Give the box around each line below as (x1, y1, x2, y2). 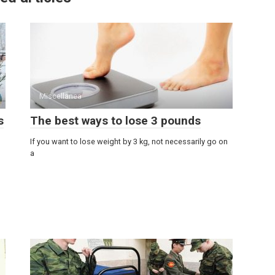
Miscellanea (39, 91, 82, 101)
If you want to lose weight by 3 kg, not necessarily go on (30, 137, 228, 146)
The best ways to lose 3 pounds (30, 114, 201, 128)
